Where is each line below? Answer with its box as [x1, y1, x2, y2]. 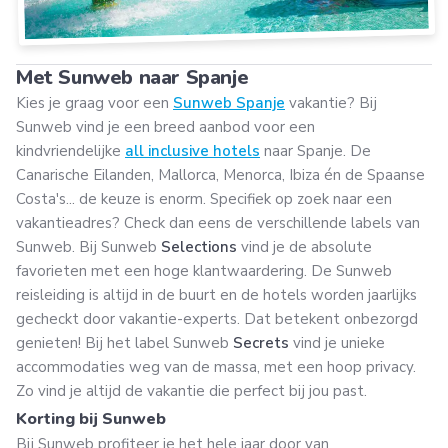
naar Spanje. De [260, 141, 371, 162]
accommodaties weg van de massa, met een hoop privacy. [16, 357, 416, 378]
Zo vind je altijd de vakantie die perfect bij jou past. [16, 381, 371, 402]
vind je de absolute [237, 237, 372, 258]
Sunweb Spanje [173, 93, 285, 114]
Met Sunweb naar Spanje [16, 64, 249, 92]
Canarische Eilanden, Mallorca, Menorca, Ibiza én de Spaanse [16, 165, 425, 186]
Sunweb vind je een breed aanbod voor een [16, 117, 315, 138]
